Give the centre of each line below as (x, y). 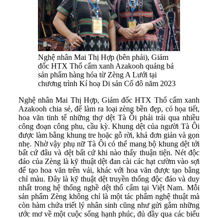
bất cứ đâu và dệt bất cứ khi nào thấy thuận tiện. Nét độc (109, 153)
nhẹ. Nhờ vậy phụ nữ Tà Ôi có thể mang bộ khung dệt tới (109, 144)
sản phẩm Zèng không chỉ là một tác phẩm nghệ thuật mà (109, 197)
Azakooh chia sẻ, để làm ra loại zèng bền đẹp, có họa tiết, (109, 109)
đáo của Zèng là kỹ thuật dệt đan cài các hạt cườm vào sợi (109, 162)
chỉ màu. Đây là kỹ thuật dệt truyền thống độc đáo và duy (109, 179)
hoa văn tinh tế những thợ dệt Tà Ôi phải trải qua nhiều (109, 118)
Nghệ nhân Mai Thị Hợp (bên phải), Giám (103, 57)
